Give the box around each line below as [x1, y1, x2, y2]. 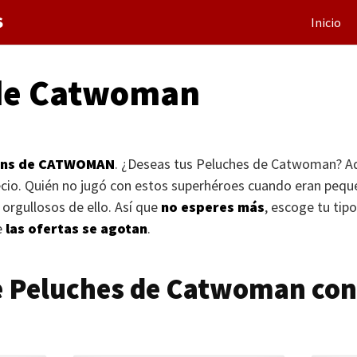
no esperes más [161, 198, 265, 216]
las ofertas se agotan [6, 219, 147, 237]
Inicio [311, 14, 341, 30]
